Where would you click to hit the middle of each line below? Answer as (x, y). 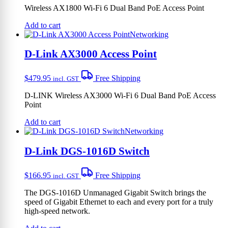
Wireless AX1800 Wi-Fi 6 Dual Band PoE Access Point (114, 8)
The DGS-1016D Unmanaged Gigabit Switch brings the (115, 192)
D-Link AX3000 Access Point (91, 54)
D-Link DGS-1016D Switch (87, 151)
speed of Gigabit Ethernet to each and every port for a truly (119, 202)
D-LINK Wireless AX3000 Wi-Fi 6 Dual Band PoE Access (120, 96)
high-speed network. (57, 211)
